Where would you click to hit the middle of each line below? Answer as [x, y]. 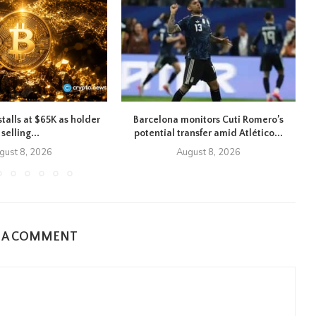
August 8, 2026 [209, 153]
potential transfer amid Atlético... [209, 134]
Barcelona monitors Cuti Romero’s [209, 120]
